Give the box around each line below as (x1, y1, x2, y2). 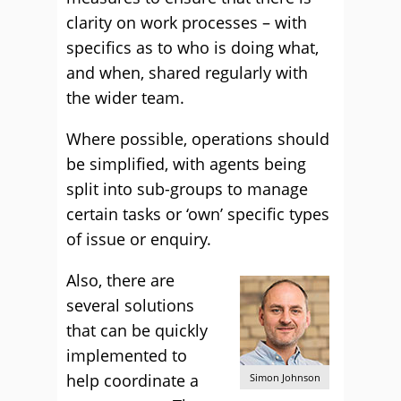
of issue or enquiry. (66, 228, 211, 250)
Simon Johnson (249, 371, 320, 384)
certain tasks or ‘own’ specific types (66, 203, 329, 225)
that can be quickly (66, 320, 208, 341)
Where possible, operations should (66, 128, 329, 149)
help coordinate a (66, 370, 199, 391)
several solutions (66, 294, 194, 316)
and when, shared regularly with (66, 62, 308, 83)
